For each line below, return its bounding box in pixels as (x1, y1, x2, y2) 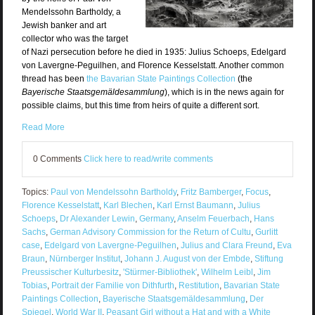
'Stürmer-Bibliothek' (122, 267, 197, 278)
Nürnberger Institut (49, 254, 120, 264)
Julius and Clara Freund (180, 240, 273, 251)
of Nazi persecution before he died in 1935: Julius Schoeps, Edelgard (21, 47, 286, 58)
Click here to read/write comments (83, 154, 213, 165)
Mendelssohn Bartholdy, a (21, 7, 121, 18)
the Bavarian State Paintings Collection (86, 74, 236, 84)
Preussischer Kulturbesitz (21, 267, 119, 278)
